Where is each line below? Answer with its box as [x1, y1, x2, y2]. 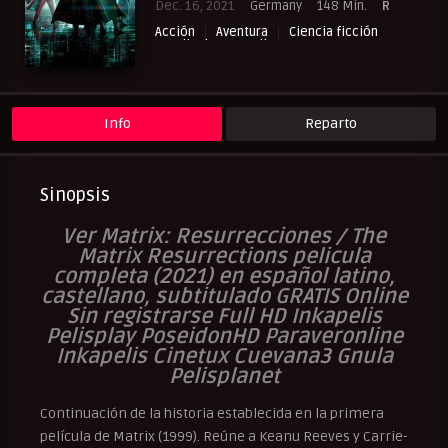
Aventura [216, 24, 268, 41]
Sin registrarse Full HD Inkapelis [66, 304, 382, 330]
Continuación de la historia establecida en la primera [40, 405, 384, 423]
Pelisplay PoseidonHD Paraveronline [45, 324, 403, 350]
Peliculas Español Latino [166, 50, 312, 67]
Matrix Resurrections [77, 244, 292, 270]
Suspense [320, 63, 378, 80]
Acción [155, 24, 195, 41]
